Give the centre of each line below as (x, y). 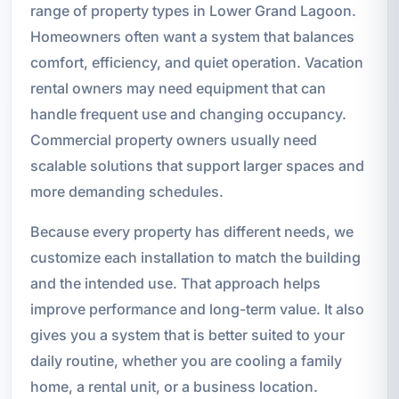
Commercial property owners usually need (173, 139)
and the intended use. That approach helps (175, 283)
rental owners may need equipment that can (178, 88)
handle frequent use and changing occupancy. (188, 114)
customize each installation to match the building (195, 257)
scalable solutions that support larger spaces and (197, 165)
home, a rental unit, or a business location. (174, 386)
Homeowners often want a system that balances (192, 36)
